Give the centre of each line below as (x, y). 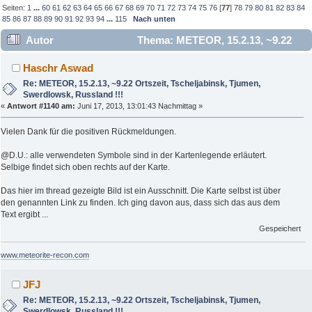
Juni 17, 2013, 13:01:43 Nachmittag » (139, 106)
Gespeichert (280, 229)
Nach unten (155, 18)
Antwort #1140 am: (41, 106)
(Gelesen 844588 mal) (60, 84)
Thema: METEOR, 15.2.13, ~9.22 (213, 40)
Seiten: (15, 7)
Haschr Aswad (58, 68)
